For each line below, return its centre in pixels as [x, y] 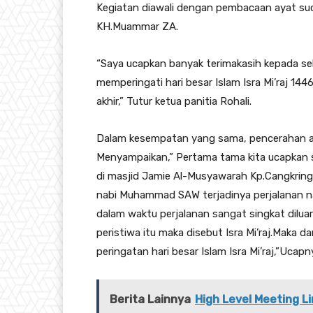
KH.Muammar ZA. [137, 27]
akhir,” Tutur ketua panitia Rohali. [174, 102]
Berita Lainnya [150, 300]
